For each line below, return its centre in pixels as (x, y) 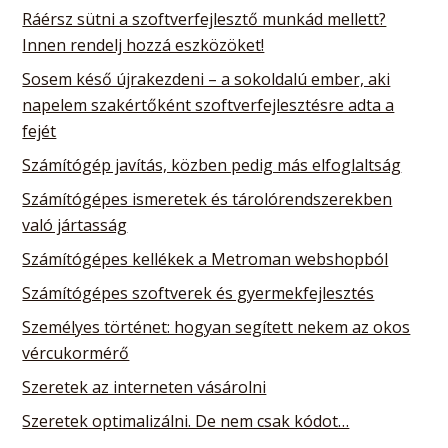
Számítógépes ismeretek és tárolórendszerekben (207, 198)
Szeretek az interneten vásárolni (144, 386)
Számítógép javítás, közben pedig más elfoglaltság (212, 164)
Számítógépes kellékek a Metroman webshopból (205, 258)
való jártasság (75, 224)
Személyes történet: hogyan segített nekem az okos (216, 326)
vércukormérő (76, 352)
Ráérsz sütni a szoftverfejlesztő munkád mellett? (204, 18)
